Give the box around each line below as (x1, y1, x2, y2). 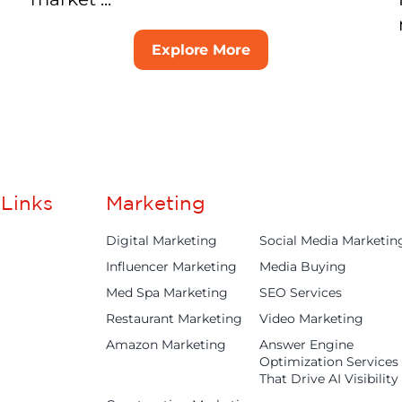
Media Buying (259, 258, 347, 275)
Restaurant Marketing (106, 310, 243, 327)
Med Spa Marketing (106, 284, 229, 301)
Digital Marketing (106, 232, 218, 249)
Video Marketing (259, 310, 364, 327)
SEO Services (259, 284, 343, 301)
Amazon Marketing (106, 336, 227, 353)
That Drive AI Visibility (259, 370, 399, 387)
